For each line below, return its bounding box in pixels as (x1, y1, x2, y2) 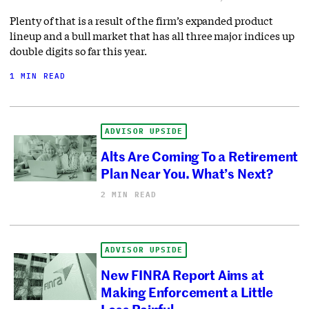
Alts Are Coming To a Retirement (101, 146, 299, 166)
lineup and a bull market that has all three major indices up (10, 28, 295, 43)
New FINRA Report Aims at (101, 265, 264, 284)
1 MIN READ (10, 70, 66, 81)
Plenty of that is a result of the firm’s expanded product (10, 13, 274, 28)
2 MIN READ (101, 189, 157, 199)
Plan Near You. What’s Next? (101, 163, 273, 183)
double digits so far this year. (10, 43, 147, 58)
